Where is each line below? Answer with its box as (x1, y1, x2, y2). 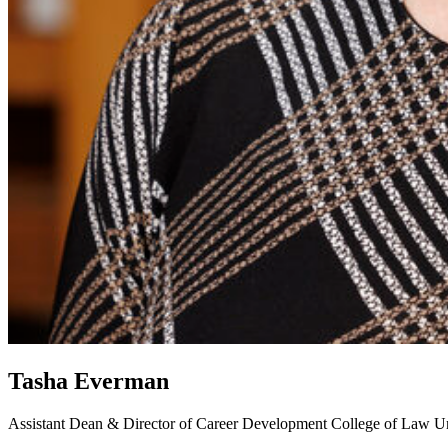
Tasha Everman (8, 367, 169, 394)
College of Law (331, 414, 430, 432)
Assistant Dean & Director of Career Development (8, 414, 331, 432)
